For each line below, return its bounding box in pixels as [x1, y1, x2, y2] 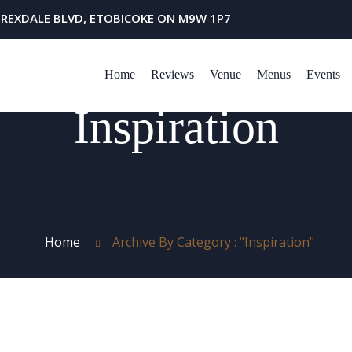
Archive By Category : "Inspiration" [112, 233, 314, 251]
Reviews [151, 67, 194, 81]
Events [306, 67, 340, 81]
